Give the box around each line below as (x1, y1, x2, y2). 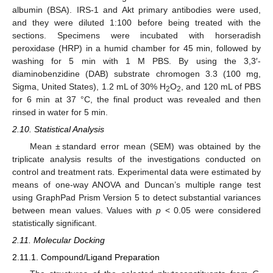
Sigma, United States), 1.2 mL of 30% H (12, 81, 166, 91)
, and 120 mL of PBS (181, 81, 261, 91)
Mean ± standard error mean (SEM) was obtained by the (29, 141, 261, 151)
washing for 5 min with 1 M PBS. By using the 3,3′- (12, 55, 261, 66)
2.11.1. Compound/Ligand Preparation (12, 252, 160, 263)
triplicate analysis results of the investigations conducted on (12, 154, 261, 164)
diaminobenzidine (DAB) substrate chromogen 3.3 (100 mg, (12, 68, 261, 79)
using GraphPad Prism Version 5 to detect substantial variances (12, 192, 261, 202)
